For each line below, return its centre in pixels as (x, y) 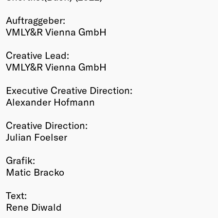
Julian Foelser (36, 137)
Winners (24, 14)
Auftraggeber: (36, 20)
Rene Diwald (34, 207)
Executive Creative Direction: (69, 90)
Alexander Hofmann (50, 102)
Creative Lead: (37, 55)
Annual (22, 49)
